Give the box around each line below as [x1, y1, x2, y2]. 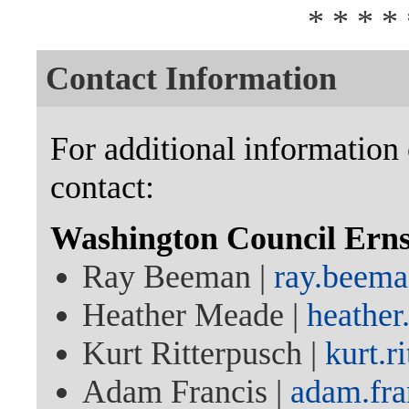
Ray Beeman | [82, 258, 274, 296]
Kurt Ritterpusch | [82, 335, 325, 372]
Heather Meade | [82, 297, 307, 334]
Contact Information [46, 60, 337, 98]
